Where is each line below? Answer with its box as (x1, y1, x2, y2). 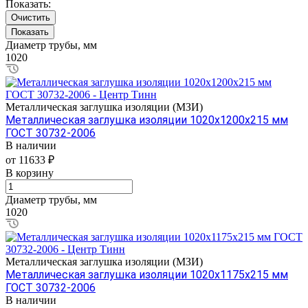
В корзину (5, 166, 54, 179)
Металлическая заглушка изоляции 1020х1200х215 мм (5, 113, 288, 126)
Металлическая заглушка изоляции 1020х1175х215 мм (5, 267, 288, 281)
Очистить (11, 12, 50, 23)
